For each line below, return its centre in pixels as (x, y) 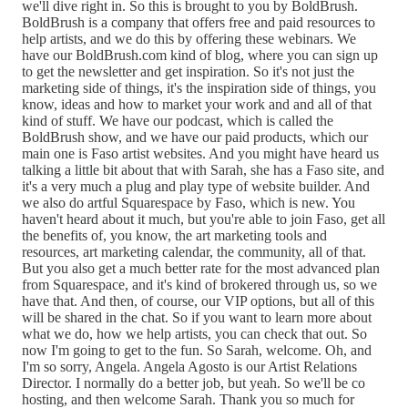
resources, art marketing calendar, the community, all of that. (194, 251)
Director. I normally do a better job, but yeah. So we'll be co (194, 382)
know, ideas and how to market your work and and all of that (197, 104)
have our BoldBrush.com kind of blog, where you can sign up (200, 55)
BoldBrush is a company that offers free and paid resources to (199, 22)
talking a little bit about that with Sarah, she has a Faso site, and (203, 169)
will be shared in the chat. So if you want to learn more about (197, 317)
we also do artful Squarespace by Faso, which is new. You (189, 202)
